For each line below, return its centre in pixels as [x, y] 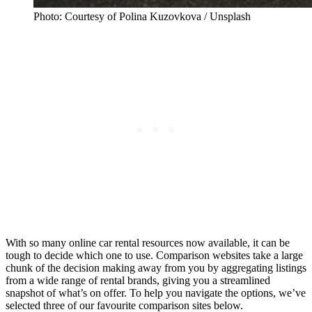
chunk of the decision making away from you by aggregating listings [156, 267]
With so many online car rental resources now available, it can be [148, 242]
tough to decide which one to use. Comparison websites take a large [154, 255]
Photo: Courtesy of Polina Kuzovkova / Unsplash [142, 16]
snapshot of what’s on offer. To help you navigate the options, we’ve [156, 292]
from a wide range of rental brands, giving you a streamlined [138, 280]
